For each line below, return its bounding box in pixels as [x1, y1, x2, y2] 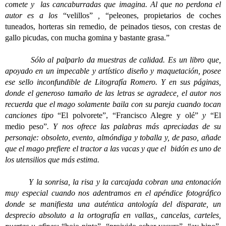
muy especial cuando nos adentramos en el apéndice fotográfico [5, 189, 221, 197]
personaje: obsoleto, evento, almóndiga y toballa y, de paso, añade [5, 133, 221, 142]
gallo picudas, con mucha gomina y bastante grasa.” [5, 33, 169, 42]
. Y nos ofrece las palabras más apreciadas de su [47, 122, 221, 131]
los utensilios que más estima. [5, 155, 99, 164]
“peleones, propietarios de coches [105, 11, 221, 20]
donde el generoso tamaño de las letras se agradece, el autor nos [5, 89, 221, 97]
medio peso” [5, 122, 47, 131]
